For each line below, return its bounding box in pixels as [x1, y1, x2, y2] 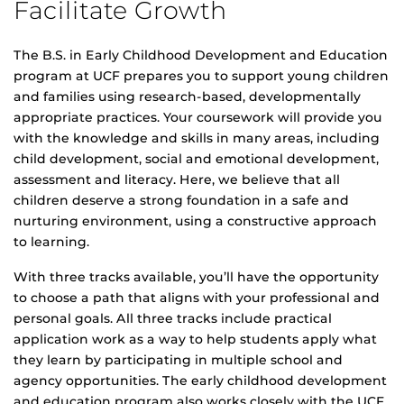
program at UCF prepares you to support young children [14, 68, 389, 85]
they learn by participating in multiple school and [14, 352, 343, 369]
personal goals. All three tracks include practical [14, 310, 332, 327]
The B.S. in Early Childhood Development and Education [14, 47, 388, 64]
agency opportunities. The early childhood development [14, 372, 387, 390]
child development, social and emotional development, [14, 151, 379, 168]
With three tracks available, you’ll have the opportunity [14, 269, 379, 286]
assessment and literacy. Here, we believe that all [14, 171, 340, 188]
